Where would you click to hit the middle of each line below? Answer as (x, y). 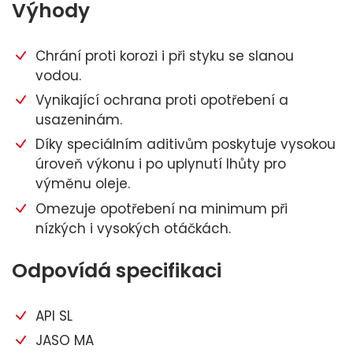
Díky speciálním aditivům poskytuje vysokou (186, 145)
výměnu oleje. (83, 184)
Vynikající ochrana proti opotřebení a (162, 100)
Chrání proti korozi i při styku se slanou (165, 56)
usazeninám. (79, 120)
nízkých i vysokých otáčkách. (133, 228)
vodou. (58, 75)
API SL (54, 316)
